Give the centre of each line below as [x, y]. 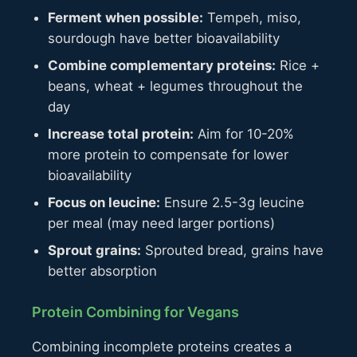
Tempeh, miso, [252, 17]
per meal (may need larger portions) [161, 223]
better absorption [102, 271]
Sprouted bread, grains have [232, 250]
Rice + [298, 65]
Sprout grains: [94, 250]
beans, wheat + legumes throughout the [175, 86]
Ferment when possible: [126, 17]
